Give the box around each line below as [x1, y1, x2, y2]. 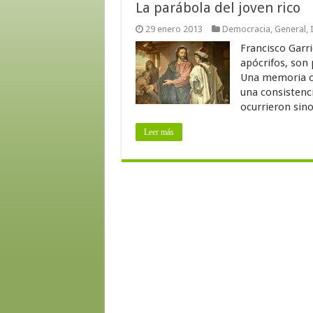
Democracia [221, 24, 270, 34]
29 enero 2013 [145, 24, 203, 34]
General [274, 24, 306, 34]
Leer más [143, 127, 174, 137]
